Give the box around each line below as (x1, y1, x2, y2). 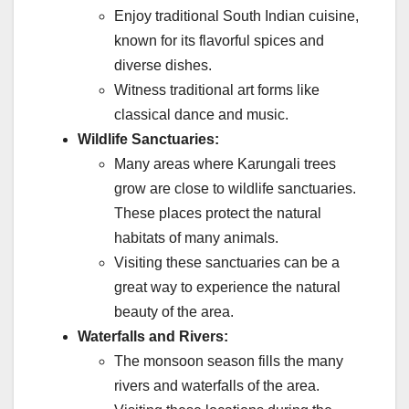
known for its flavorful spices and (114, 33, 324, 49)
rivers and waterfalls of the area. (114, 378, 320, 394)
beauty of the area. (114, 304, 234, 320)
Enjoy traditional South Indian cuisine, (114, 8, 359, 25)
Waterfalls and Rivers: (78, 329, 228, 345)
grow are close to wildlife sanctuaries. (114, 181, 356, 197)
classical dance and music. (114, 107, 288, 123)
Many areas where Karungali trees (114, 156, 336, 173)
